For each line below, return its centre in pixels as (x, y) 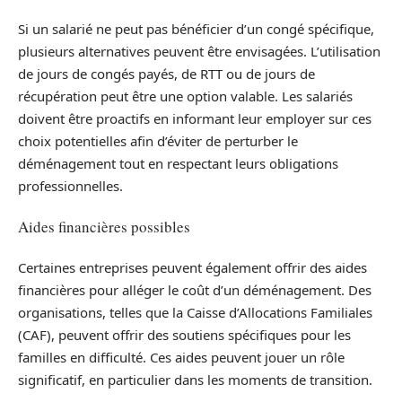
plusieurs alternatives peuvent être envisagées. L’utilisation (199, 51)
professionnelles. (70, 185)
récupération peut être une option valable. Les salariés (185, 96)
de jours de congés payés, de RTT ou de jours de (166, 73)
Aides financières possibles (104, 227)
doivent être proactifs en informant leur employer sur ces (195, 118)
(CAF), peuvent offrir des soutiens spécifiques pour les (184, 334)
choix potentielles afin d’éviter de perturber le (158, 140)
